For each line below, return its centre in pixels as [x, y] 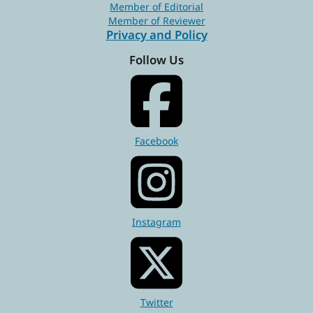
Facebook [156, 140]
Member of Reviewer [156, 20]
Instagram [156, 221]
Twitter [156, 303]
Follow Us [156, 60]
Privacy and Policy [156, 34]
